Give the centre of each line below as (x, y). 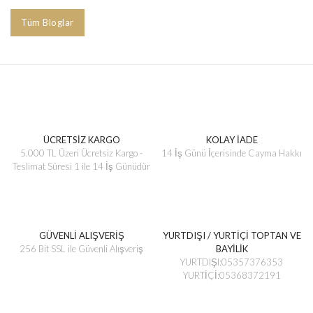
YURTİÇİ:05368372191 (232, 276)
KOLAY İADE (232, 140)
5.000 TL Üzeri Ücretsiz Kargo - (81, 153)
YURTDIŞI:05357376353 (232, 262)
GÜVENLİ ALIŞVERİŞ (81, 236)
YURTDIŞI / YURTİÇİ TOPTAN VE (232, 236)
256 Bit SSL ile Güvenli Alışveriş (81, 249)
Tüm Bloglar (48, 23)
